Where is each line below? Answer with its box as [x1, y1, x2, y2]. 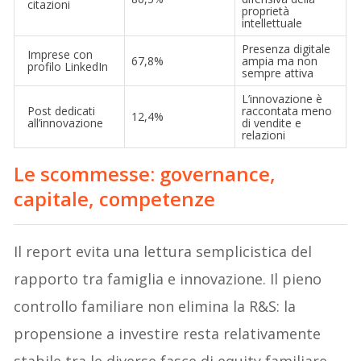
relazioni [242, 127, 286, 143]
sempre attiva [242, 64, 314, 81]
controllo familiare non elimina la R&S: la [14, 296, 297, 316]
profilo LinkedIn [27, 58, 109, 74]
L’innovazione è [242, 90, 323, 106]
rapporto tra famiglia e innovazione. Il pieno [14, 268, 322, 288]
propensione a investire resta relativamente [14, 323, 322, 343]
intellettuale [242, 15, 303, 31]
